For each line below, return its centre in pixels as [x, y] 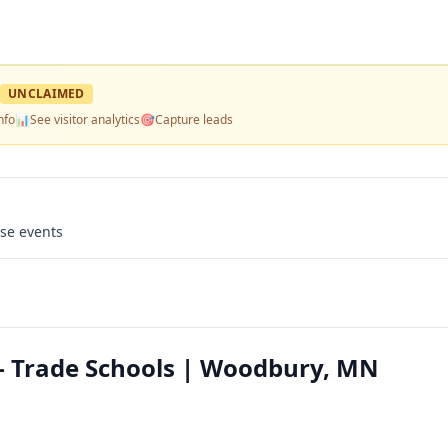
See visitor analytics [85, 119]
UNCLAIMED [46, 93]
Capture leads [194, 119]
